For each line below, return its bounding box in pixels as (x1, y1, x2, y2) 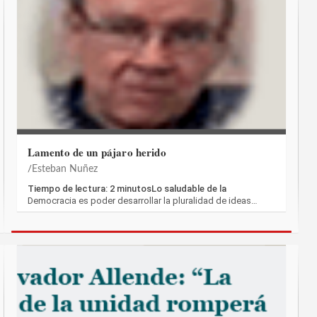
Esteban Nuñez (31, 164, 98, 175)
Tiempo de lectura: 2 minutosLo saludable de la (27, 183, 226, 195)
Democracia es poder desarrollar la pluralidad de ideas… (27, 195, 258, 207)
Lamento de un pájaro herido (27, 144, 166, 161)
